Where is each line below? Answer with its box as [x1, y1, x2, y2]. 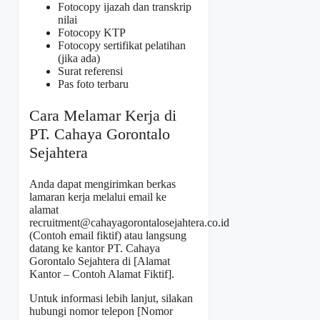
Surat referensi [58, 64, 123, 77]
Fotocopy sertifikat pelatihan [58, 39, 186, 51]
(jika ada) [58, 51, 100, 64]
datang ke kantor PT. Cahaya [29, 241, 160, 254]
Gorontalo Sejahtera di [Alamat [29, 254, 170, 267]
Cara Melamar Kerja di [29, 106, 176, 124]
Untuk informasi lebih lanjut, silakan [29, 291, 193, 304]
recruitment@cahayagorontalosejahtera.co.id [29, 216, 229, 229]
